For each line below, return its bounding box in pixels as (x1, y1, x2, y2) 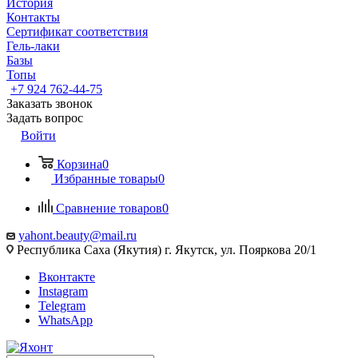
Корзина (57, 157, 102, 171)
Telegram (38, 299, 86, 312)
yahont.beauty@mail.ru (18, 229, 137, 242)
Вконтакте (38, 270, 95, 284)
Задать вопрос (6, 111, 83, 125)
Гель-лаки (6, 39, 60, 53)
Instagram (38, 284, 88, 298)
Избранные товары (54, 172, 158, 185)
